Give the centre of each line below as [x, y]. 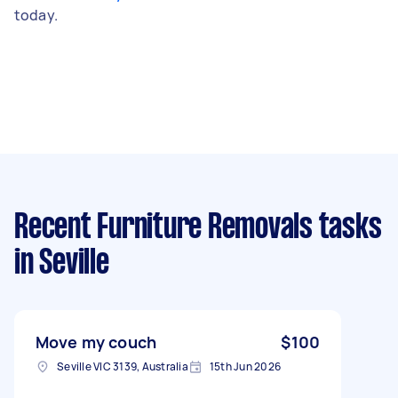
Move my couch [96, 342]
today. [36, 15]
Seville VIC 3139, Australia [123, 366]
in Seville [62, 263]
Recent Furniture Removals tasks [198, 228]
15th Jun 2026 [245, 366]
